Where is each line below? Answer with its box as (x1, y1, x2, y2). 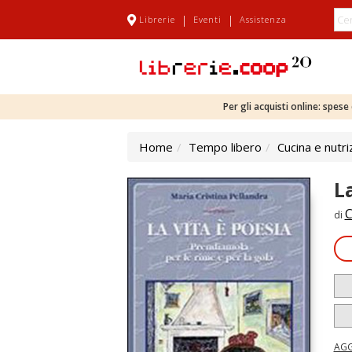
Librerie (139, 13, 175, 25)
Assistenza (240, 13, 287, 25)
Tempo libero (189, 139, 262, 155)
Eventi (193, 13, 222, 25)
